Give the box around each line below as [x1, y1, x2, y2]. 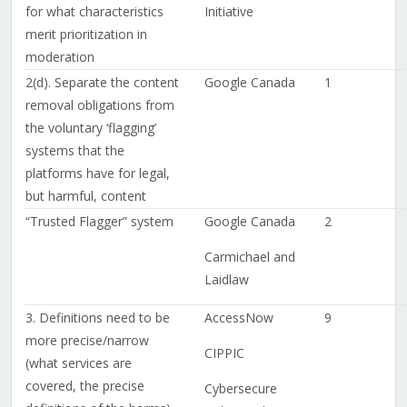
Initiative [203, 3, 253, 21]
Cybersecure [203, 380, 277, 398]
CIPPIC [203, 344, 244, 362]
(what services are [25, 354, 132, 372]
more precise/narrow [25, 332, 149, 350]
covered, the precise [25, 377, 144, 395]
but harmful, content [25, 187, 146, 205]
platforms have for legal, [25, 164, 170, 183]
